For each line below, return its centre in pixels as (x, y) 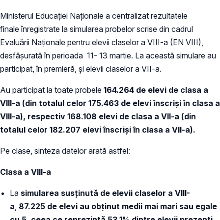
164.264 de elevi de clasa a (156, 90)
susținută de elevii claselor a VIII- (124, 193)
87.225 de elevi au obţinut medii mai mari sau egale (118, 206)
